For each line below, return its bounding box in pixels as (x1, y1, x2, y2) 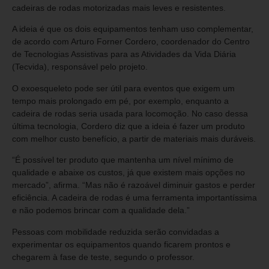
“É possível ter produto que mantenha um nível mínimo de (12, 155, 234, 165)
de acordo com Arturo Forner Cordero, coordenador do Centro (12, 37, 250, 47)
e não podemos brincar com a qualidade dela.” (12, 205, 190, 216)
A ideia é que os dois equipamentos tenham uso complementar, (12, 24, 253, 34)
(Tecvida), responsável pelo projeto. (12, 62, 148, 72)
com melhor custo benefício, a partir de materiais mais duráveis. (12, 133, 256, 144)
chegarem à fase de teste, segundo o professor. (12, 252, 195, 262)
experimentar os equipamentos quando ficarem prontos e (12, 239, 231, 249)
